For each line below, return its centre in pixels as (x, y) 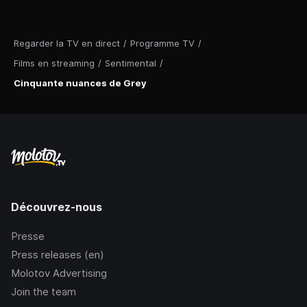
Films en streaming (54, 63)
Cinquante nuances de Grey (80, 83)
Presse (28, 236)
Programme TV (162, 44)
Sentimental (131, 63)
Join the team (44, 292)
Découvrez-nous (57, 207)
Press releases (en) (58, 255)
